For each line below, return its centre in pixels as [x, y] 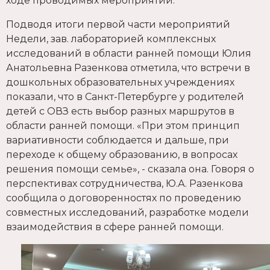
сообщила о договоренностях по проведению [124, 198]
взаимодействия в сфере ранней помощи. [115, 227]
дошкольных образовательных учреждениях [120, 83]
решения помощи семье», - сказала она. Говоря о [130, 169]
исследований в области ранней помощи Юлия [129, 54]
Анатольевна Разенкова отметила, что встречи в [128, 68]
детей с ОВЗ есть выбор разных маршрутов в [120, 111]
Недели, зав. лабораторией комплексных [111, 39]
